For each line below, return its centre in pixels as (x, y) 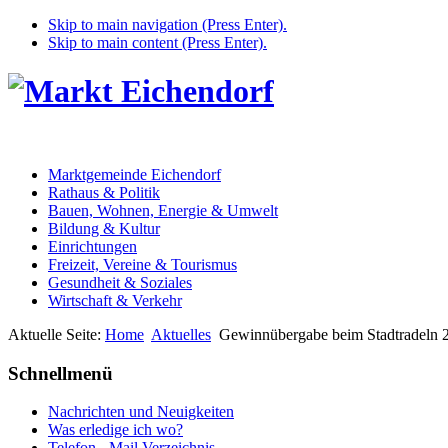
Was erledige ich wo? (115, 430)
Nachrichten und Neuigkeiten (141, 412)
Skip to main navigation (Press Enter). (167, 24)
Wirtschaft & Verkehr (115, 300)
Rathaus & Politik (104, 192)
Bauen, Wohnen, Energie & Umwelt (163, 210)
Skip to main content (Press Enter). (157, 42)
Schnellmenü (60, 373)
